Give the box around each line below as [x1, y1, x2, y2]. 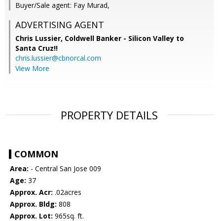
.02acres [53, 187, 81, 197]
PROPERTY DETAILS [61, 108, 158, 123]
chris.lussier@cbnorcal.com [15, 53, 101, 63]
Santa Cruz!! [15, 43, 58, 53]
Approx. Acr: [10, 187, 53, 197]
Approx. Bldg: [10, 199, 57, 209]
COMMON [14, 148, 58, 160]
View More [15, 64, 49, 74]
